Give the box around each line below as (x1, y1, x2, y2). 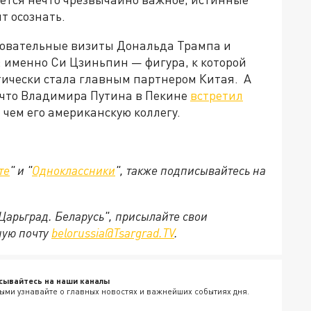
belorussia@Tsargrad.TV (51, 225, 174, 241)
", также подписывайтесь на (115, 162, 266, 178)
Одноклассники (32, 162, 115, 178)
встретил (190, 87, 243, 103)
